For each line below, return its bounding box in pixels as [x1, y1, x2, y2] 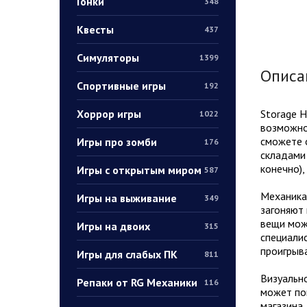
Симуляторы [77, 50, 139, 64]
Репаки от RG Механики [77, 275, 197, 289]
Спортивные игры [77, 78, 166, 93]
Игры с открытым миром [77, 162, 201, 177]
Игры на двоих [77, 219, 150, 233]
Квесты [77, 22, 114, 36]
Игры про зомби [77, 134, 157, 149]
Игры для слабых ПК [77, 247, 177, 261]
